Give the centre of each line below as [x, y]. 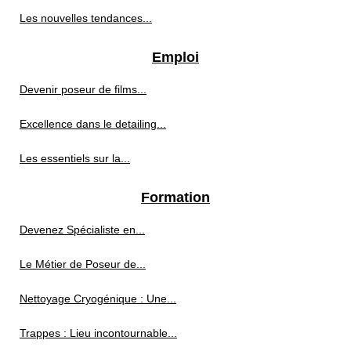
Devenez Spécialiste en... [82, 230]
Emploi [175, 58]
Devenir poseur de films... [83, 90]
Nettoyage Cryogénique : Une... [98, 299]
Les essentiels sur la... [75, 159]
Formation [175, 198]
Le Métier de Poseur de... [83, 264]
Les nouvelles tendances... [86, 18]
